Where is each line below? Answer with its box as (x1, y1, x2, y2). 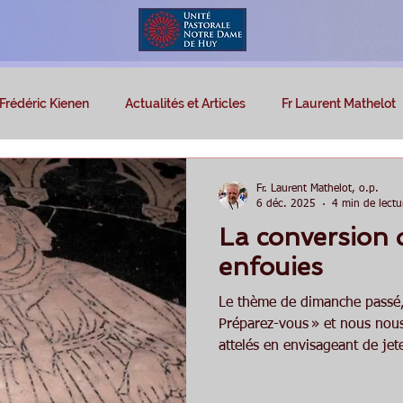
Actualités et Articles (125, 95, 246, 111)
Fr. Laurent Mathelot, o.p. (256, 184, 379, 194)
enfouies (219, 252, 323, 282)
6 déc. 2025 (256, 198, 316, 210)
